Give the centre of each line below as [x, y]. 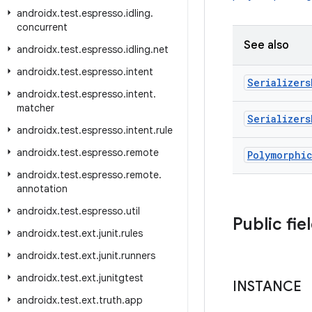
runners [138, 256]
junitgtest [121, 278]
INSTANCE [267, 287]
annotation [42, 189]
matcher [36, 108]
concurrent [42, 27]
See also [266, 45]
